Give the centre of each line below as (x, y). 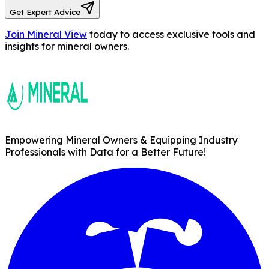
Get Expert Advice (45, 12)
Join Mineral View (46, 35)
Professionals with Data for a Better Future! (105, 152)
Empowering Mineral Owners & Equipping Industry (121, 140)
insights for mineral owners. (67, 47)
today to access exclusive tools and (172, 35)
